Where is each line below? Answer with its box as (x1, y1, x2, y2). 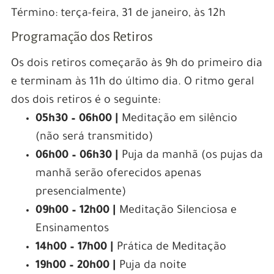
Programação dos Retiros (10, 29, 153, 45)
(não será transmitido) (35, 131, 153, 144)
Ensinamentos (35, 223, 109, 236)
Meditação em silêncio (121, 113, 237, 126)
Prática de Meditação (113, 242, 226, 254)
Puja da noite (116, 260, 187, 273)
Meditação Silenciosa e (116, 205, 237, 218)
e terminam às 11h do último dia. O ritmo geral (10, 76, 254, 89)
